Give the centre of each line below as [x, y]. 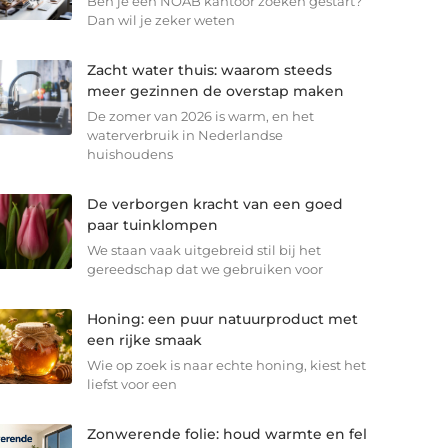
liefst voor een [131, 384]
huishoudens [129, 154]
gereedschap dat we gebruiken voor [204, 269]
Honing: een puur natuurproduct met [222, 319]
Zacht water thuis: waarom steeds [209, 70]
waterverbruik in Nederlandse [184, 135]
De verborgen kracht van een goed [214, 204]
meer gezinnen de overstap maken [215, 91]
